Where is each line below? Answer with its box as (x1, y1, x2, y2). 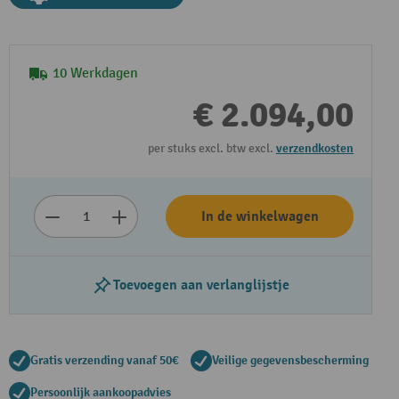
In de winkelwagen (200, 208, 319, 225)
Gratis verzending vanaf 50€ (30, 353, 179, 368)
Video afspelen (102, 223, 194, 240)
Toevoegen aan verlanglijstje (113, 276, 289, 294)
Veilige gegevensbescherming (212, 353, 369, 368)
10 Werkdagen (53, 65, 138, 82)
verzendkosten (276, 141, 354, 156)
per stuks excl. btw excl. (148, 141, 276, 156)
